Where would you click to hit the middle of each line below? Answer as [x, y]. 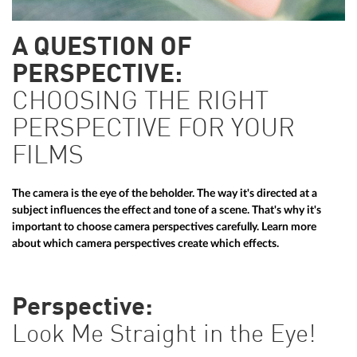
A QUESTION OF [102, 49]
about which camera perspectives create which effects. [145, 244]
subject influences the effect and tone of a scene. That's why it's [167, 210]
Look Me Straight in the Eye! [164, 336]
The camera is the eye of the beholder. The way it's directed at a [165, 194]
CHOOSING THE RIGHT [140, 103]
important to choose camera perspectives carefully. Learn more [164, 227]
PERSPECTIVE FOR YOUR [153, 130]
